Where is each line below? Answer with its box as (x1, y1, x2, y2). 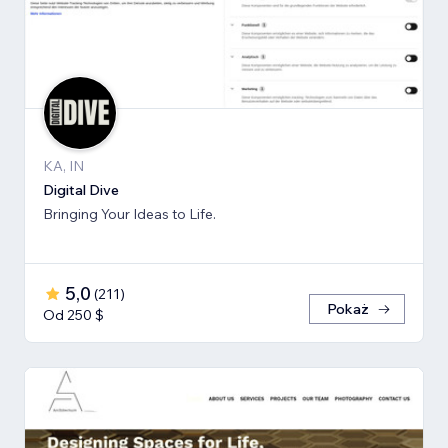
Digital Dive (43, 180, 119, 199)
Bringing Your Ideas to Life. (43, 204, 216, 223)
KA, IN (43, 156, 84, 175)
